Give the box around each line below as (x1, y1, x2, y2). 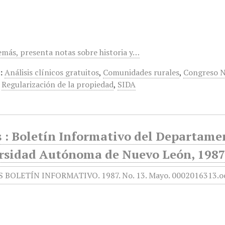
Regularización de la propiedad (2, 79, 114, 90)
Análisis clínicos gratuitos (5, 67, 99, 78)
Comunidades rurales (103, 67, 180, 78)
